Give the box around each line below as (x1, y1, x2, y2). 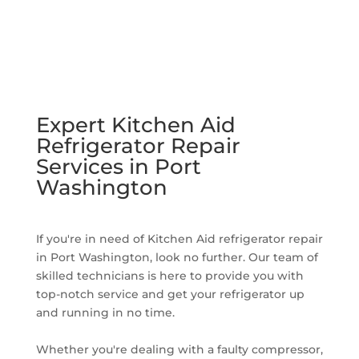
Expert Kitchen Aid (35, 111, 236, 138)
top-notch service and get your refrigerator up (35, 286, 305, 301)
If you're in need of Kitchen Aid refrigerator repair (35, 231, 323, 246)
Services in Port (35, 153, 201, 179)
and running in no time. (35, 305, 175, 320)
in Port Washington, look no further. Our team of (35, 249, 318, 264)
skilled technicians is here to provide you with (35, 268, 304, 283)
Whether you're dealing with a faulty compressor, (35, 341, 323, 357)
